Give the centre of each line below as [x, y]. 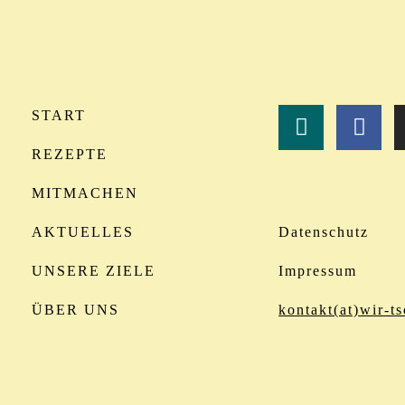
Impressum [318, 270]
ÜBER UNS [75, 309]
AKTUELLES [83, 231]
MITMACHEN [85, 193]
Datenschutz [324, 231]
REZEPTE [70, 154]
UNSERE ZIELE [94, 270]
